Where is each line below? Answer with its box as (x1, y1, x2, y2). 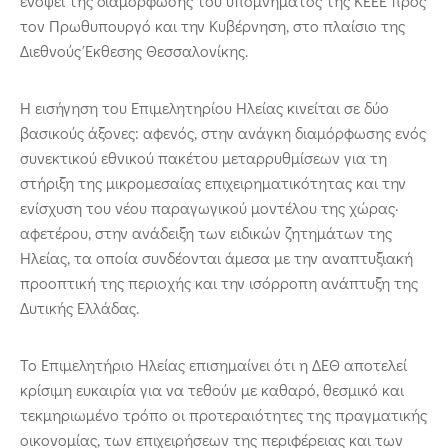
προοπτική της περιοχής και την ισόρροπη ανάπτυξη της (20, 272, 418, 294)
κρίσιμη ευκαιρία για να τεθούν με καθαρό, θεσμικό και (20, 379, 404, 401)
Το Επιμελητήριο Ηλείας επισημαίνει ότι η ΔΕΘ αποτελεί (20, 354, 407, 376)
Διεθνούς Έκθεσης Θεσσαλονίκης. (20, 40, 248, 62)
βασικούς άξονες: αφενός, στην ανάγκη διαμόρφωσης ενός (20, 122, 426, 144)
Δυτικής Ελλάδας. (20, 297, 139, 319)
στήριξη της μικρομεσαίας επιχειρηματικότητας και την (20, 172, 406, 194)
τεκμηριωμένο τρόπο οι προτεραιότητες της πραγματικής (20, 404, 427, 426)
